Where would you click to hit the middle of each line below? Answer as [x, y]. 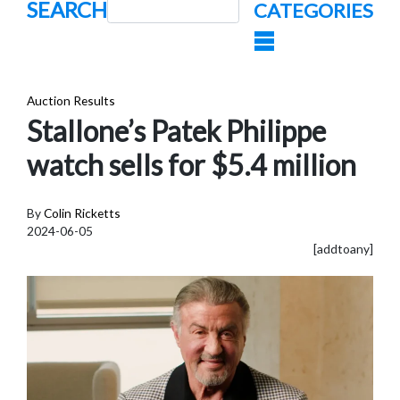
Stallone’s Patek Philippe [176, 131]
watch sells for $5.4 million [192, 165]
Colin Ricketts [82, 213]
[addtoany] [343, 249]
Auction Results [71, 100]
